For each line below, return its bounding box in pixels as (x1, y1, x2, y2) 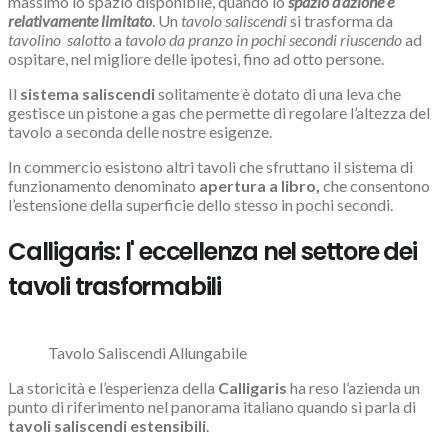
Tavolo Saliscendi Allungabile (48, 343, 247, 363)
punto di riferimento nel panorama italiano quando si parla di (8, 397, 416, 417)
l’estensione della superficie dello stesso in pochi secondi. (8, 195, 393, 215)
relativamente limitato (8, 11, 152, 31)
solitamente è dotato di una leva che (155, 84, 401, 104)
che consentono (323, 176, 430, 196)
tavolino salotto (8, 30, 111, 50)
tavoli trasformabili (8, 270, 222, 304)
